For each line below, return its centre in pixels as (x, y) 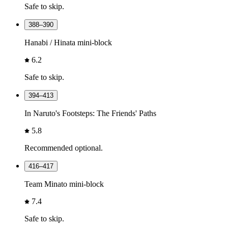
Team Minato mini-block (64, 184)
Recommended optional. (64, 148)
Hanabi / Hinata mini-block (68, 42)
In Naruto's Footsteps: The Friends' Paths (90, 113)
